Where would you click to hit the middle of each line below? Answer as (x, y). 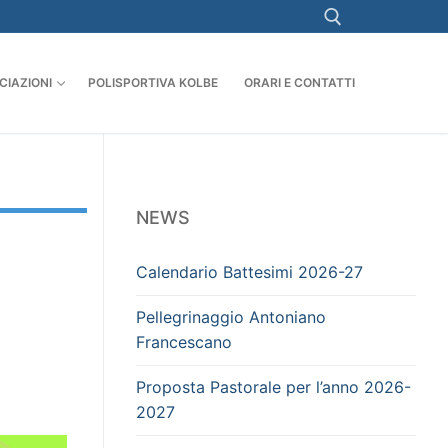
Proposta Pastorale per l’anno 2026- (273, 387)
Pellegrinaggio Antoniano (231, 317)
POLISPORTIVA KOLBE (153, 83)
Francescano (184, 342)
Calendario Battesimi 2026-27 (249, 271)
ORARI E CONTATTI (299, 83)
